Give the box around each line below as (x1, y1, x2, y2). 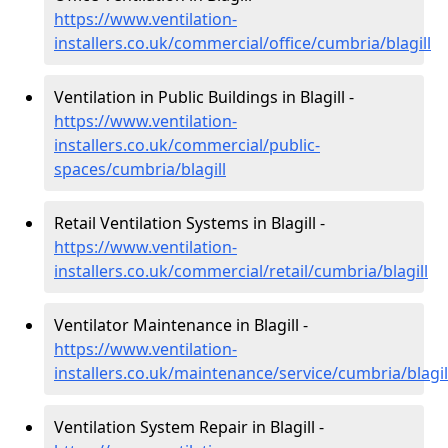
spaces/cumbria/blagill (54, 158, 226, 180)
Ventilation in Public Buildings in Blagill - (54, 86, 354, 108)
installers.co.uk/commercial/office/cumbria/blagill (54, 32, 431, 54)
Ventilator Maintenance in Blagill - (54, 314, 308, 336)
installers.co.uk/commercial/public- (54, 134, 320, 156)
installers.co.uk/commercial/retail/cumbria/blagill (54, 260, 428, 282)
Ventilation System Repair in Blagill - (54, 416, 324, 438)
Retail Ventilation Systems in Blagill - (54, 212, 325, 234)
